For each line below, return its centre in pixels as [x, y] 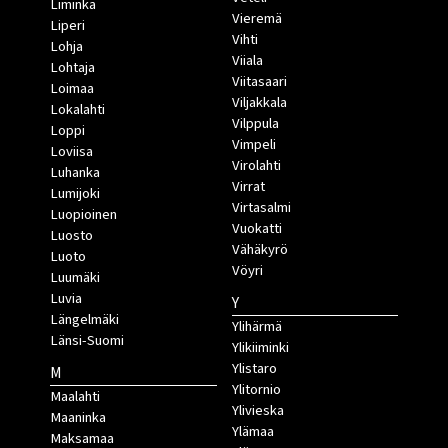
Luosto [71, 235]
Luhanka [75, 172]
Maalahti [75, 396]
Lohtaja [72, 67]
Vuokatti [256, 228]
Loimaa [72, 88]
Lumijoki [75, 193]
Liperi [67, 25]
